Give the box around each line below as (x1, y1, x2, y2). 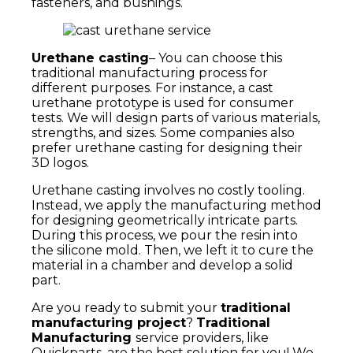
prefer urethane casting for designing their (32, 140, 303, 156)
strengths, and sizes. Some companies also (32, 125, 295, 141)
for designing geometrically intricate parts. (32, 213, 298, 229)
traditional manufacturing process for (32, 65, 268, 81)
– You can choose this (149, 50, 282, 66)
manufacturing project (32, 315, 186, 331)
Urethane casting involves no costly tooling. (32, 183, 305, 199)
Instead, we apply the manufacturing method (32, 198, 321, 214)
